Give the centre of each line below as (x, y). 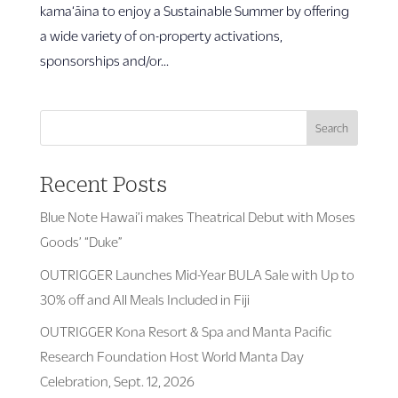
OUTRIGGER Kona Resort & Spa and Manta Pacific (185, 331)
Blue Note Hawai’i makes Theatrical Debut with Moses (197, 216)
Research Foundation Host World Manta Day (171, 356)
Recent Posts (103, 184)
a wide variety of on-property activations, (161, 35)
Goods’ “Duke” (81, 241)
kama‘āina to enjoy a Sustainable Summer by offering (194, 10)
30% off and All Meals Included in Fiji (144, 298)
